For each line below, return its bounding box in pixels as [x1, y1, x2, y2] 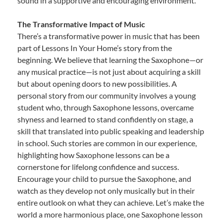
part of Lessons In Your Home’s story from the [17, 43, 172, 53]
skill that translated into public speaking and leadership [17, 126, 204, 136]
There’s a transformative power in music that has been [17, 31, 200, 41]
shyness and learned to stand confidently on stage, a [17, 114, 193, 124]
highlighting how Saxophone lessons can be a [17, 150, 169, 160]
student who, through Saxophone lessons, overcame [17, 102, 194, 112]
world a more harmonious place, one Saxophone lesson [17, 209, 203, 219]
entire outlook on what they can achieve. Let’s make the [17, 197, 204, 207]
